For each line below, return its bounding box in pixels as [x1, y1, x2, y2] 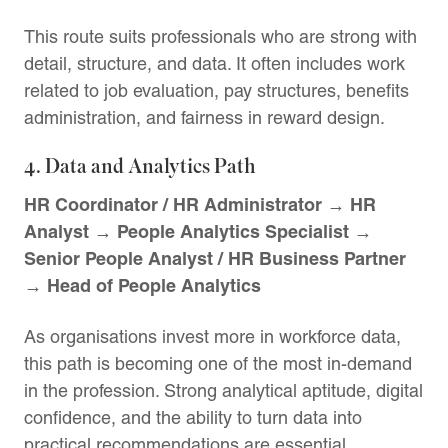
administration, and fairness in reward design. [24, 106, 385, 128]
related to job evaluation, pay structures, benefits [24, 79, 409, 101]
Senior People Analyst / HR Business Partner [24, 246, 406, 270]
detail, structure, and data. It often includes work [24, 52, 405, 74]
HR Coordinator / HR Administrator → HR [24, 192, 376, 216]
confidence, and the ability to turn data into [24, 406, 362, 428]
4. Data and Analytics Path [24, 153, 256, 180]
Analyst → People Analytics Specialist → [24, 219, 372, 243]
